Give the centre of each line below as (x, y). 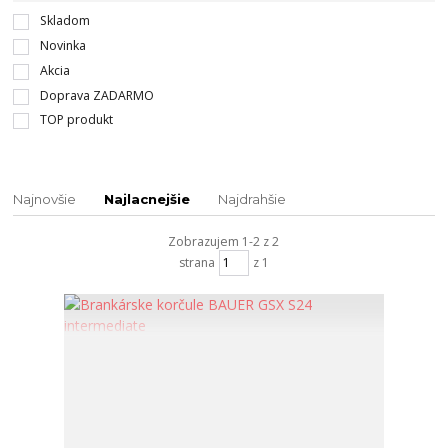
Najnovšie (45, 198)
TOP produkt (76, 120)
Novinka (62, 46)
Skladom (64, 21)
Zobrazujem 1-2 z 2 (224, 241)
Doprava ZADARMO (96, 95)
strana (196, 263)
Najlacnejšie (147, 198)
